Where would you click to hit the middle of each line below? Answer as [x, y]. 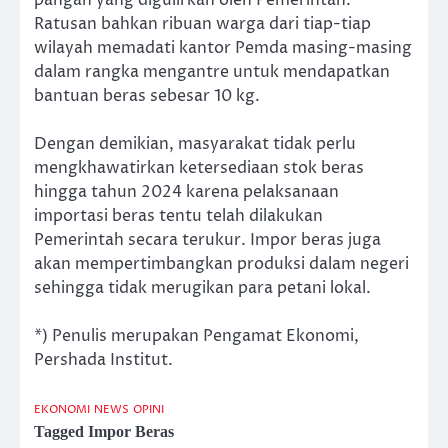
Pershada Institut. [103, 360]
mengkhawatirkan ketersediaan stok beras [199, 168]
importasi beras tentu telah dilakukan [178, 216]
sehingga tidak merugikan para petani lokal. [202, 288]
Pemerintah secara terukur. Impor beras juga [207, 240]
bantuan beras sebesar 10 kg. [147, 95]
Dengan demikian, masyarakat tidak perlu [195, 144]
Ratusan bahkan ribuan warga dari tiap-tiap [202, 23]
